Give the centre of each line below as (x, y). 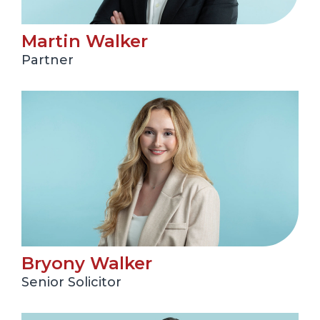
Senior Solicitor (71, 282)
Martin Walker (85, 41)
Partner (47, 60)
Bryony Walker (87, 264)
